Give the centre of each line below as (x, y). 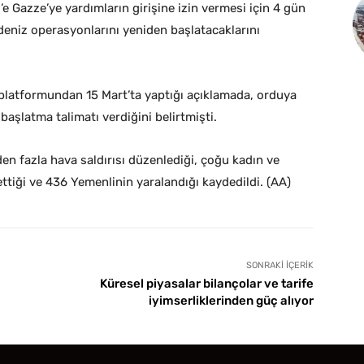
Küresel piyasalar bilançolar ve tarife (206, 284)
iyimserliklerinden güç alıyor (231, 301)
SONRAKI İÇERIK (279, 266)
